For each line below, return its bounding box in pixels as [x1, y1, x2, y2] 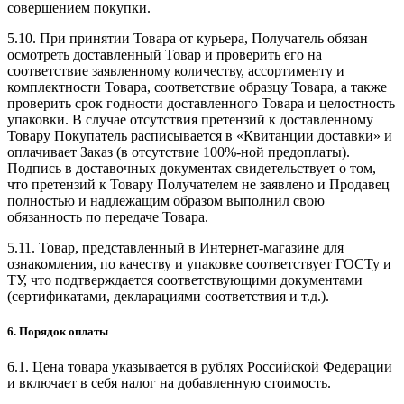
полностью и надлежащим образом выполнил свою [7, 192, 325, 208]
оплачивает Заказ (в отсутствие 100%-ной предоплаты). [7, 143, 350, 160]
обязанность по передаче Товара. [7, 208, 208, 225]
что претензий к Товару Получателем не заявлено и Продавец [7, 176, 390, 192]
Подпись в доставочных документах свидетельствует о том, [7, 160, 376, 176]
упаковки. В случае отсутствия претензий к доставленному [7, 111, 373, 127]
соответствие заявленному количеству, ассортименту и [7, 62, 344, 78]
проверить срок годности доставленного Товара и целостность [7, 95, 395, 111]
